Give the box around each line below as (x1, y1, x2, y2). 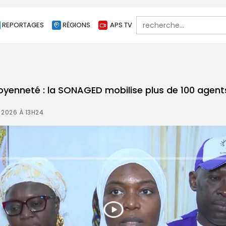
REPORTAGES (2, 20, 44, 30)
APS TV (110, 20, 132, 30)
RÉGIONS (63, 20, 90, 30)
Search (136, 14, 160, 24)
